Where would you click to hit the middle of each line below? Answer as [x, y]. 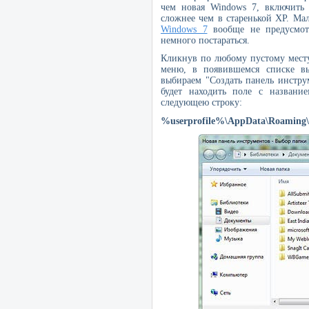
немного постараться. [205, 40]
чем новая [186, 7]
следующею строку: [201, 103]
